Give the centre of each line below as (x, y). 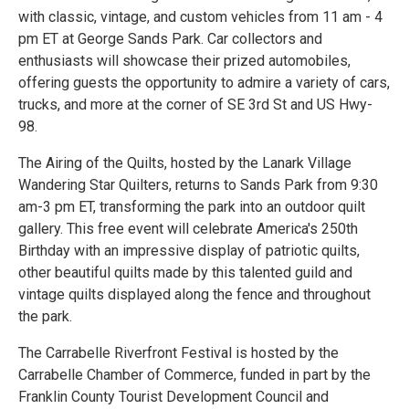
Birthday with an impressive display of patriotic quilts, (189, 250)
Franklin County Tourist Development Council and (173, 396)
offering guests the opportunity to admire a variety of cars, (204, 82)
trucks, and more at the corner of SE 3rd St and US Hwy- (195, 104)
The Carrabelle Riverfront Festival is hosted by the (178, 352)
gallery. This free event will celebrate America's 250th (188, 228)
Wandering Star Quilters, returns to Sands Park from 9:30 (198, 184)
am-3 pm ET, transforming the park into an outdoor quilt (192, 206)
